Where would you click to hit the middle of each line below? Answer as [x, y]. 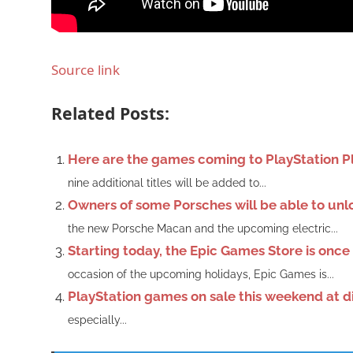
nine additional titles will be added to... [167, 183]
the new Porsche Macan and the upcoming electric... [203, 229]
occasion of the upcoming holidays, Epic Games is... [201, 275]
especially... [97, 320]
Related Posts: [110, 113]
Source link [85, 70]
